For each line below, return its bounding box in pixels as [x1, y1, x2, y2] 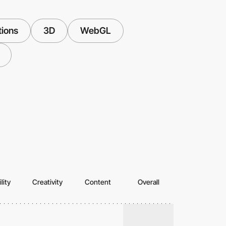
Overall [137, 178, 159, 187]
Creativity [32, 178, 63, 187]
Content [85, 178, 111, 187]
